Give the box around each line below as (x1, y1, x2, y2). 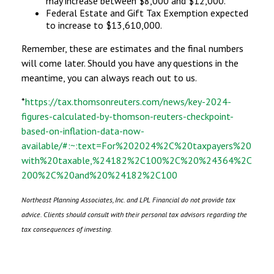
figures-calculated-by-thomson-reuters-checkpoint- (21, 109, 234, 122)
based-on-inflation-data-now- (21, 124, 144, 137)
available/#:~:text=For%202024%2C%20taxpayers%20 (21, 139, 251, 152)
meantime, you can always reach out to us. (21, 71, 197, 84)
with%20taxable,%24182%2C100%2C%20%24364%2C (21, 154, 252, 166)
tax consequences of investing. (21, 224, 113, 234)
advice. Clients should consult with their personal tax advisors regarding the (21, 209, 247, 219)
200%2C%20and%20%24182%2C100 (21, 168, 177, 181)
